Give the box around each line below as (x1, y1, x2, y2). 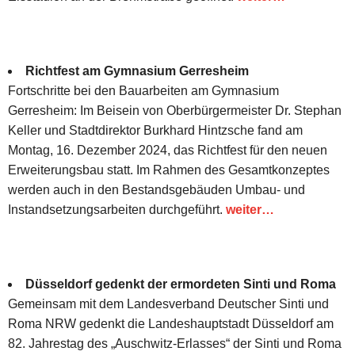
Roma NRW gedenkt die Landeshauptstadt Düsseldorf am (8, 316, 334, 330)
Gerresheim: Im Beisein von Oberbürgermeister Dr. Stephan (8, 103, 342, 117)
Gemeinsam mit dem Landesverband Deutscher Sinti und (8, 296, 329, 311)
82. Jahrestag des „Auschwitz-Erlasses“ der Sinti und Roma (8, 336, 342, 350)
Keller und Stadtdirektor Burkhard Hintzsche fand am (8, 123, 303, 137)
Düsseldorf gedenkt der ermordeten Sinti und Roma (25, 277, 336, 291)
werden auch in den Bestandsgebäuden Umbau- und (8, 182, 305, 197)
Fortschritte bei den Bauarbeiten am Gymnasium (8, 83, 279, 97)
